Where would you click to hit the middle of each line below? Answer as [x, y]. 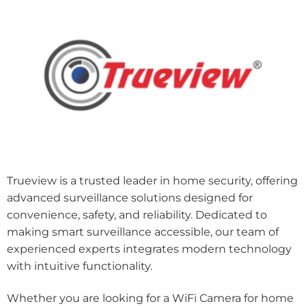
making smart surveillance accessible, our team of [143, 232]
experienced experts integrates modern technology [149, 249]
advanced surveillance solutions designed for [130, 198]
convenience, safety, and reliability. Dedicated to [137, 215]
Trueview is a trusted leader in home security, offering [152, 181]
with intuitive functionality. [81, 266]
